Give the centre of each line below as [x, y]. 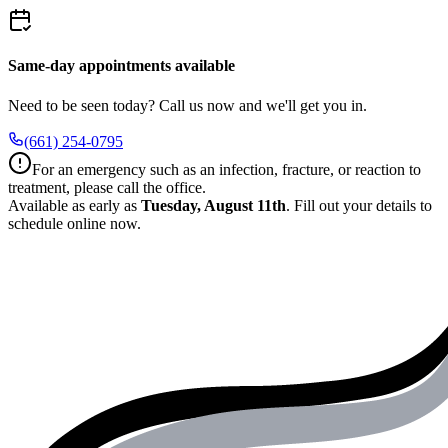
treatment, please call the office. [107, 187]
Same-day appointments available [121, 66]
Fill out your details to [363, 205]
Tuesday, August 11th [213, 205]
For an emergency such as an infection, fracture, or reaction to [226, 169]
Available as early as [72, 205]
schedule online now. [74, 223]
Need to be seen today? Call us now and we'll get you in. [187, 105]
